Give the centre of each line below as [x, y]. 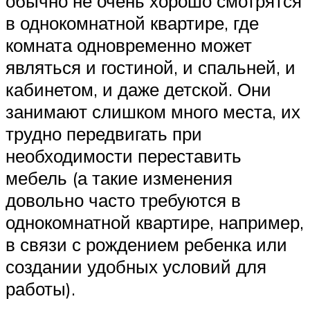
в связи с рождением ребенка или [146, 245]
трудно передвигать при [104, 134]
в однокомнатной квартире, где [132, 23]
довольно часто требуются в [123, 200]
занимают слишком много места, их [153, 112]
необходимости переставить [124, 156]
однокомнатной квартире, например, [155, 222]
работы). [40, 289]
